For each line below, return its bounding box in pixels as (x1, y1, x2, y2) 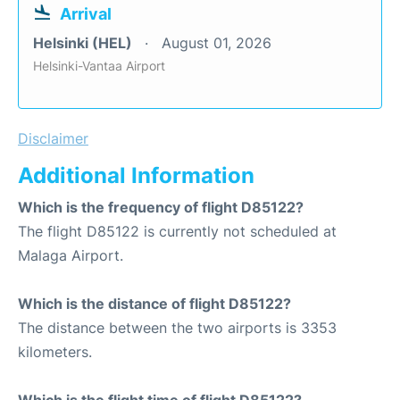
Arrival (60, 4, 112, 23)
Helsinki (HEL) (33, 34, 136, 52)
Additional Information (18, 162, 254, 188)
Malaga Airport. (18, 246, 123, 264)
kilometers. (18, 343, 92, 361)
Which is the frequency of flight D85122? (18, 198, 304, 216)
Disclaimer (18, 129, 88, 147)
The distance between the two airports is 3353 (18, 319, 337, 337)
